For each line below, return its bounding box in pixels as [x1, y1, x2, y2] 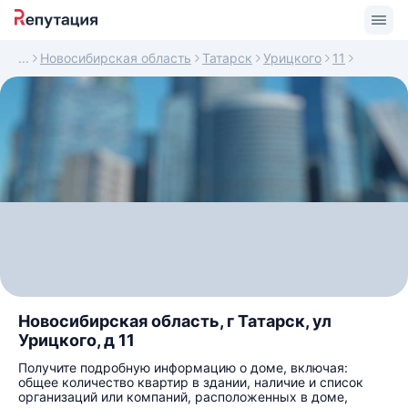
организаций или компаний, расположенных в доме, [18, 389, 348, 404]
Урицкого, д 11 [18, 331, 135, 350]
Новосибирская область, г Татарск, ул [18, 311, 331, 331]
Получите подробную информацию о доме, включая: [18, 360, 348, 375]
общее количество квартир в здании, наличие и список [18, 374, 363, 390]
